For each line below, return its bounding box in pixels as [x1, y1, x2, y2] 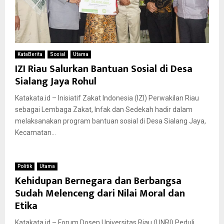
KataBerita [17, 51, 42, 57]
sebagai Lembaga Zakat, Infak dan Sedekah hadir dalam [15, 105, 192, 114]
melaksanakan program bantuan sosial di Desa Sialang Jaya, [15, 117, 206, 125]
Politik [17, 163, 32, 169]
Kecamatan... [15, 128, 56, 137]
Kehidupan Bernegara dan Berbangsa [15, 172, 181, 190]
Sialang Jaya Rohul [15, 73, 96, 90]
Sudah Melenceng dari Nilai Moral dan [15, 185, 185, 202]
